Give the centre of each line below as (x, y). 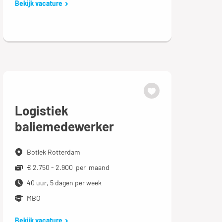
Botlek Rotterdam (53, 152)
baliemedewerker (64, 126)
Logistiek (41, 110)
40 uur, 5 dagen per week (64, 183)
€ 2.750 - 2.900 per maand (68, 167)
